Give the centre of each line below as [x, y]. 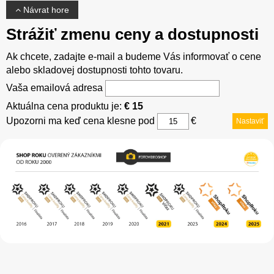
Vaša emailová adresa [56, 87]
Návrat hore [45, 9]
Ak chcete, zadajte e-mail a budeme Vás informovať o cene [134, 56]
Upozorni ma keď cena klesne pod [82, 120]
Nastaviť [250, 121]
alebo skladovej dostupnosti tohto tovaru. [94, 70]
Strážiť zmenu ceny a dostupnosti [132, 34]
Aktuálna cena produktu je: [65, 106]
